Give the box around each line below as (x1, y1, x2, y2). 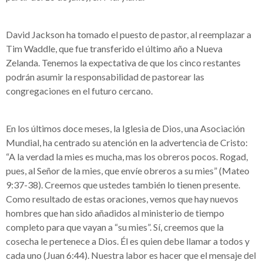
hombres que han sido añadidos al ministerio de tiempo (6, 207, 224, 218)
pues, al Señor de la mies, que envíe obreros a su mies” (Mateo (6, 165, 249, 176)
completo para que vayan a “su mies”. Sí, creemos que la (6, 221, 224, 232)
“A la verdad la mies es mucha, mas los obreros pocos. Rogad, (6, 151, 248, 162)
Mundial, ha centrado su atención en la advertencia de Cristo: (6, 137, 248, 148)
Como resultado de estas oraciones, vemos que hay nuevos (6, 193, 238, 204)
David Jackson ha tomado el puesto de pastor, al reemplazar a (6, 29, 251, 40)
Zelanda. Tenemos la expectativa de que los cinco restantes (6, 57, 241, 68)
